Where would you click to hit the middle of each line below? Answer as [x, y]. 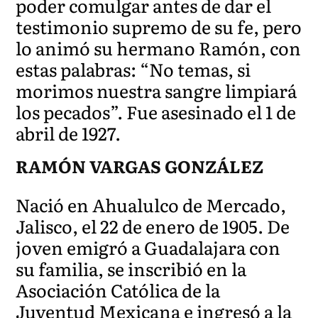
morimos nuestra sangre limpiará [157, 90]
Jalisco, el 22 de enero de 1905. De [153, 226]
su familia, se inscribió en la [131, 268]
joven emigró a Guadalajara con [148, 247]
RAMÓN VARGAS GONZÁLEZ [140, 165]
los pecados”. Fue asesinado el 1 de [156, 111]
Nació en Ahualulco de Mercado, [151, 204]
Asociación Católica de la [118, 290]
